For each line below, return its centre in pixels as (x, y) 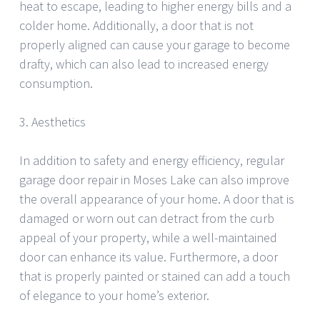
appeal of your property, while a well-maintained (148, 238)
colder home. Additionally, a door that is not (136, 26)
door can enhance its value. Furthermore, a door (149, 257)
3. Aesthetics (52, 122)
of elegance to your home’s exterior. (114, 296)
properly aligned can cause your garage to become (155, 45)
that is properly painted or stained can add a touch (155, 276)
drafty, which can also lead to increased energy (144, 64)
